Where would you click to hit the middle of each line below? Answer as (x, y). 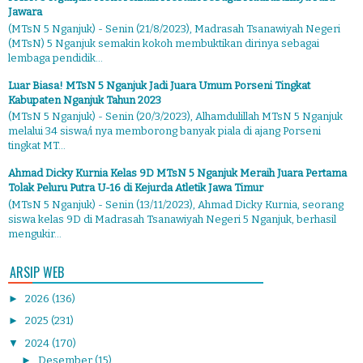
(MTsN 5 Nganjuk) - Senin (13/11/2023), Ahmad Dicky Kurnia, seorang (176, 205)
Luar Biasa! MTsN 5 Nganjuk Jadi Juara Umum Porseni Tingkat (159, 85)
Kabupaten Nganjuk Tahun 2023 (85, 100)
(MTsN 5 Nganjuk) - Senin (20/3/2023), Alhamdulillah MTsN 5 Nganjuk (175, 117)
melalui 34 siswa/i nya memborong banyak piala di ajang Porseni (164, 131)
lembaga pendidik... (56, 58)
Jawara (25, 12)
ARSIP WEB (37, 272)
